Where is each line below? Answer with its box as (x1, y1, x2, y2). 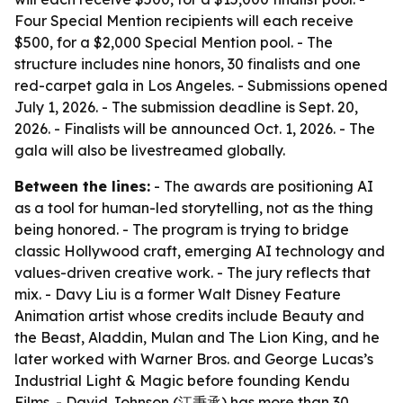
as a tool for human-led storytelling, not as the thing (14, 199, 373, 217)
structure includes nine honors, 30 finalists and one (14, 55, 361, 73)
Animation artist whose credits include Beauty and (14, 307, 364, 325)
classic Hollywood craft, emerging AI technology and (14, 242, 385, 260)
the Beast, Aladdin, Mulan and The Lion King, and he (14, 328, 380, 346)
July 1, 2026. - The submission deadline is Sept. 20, (14, 98, 358, 116)
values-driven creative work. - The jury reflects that (14, 264, 371, 282)
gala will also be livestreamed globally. (14, 141, 285, 159)
